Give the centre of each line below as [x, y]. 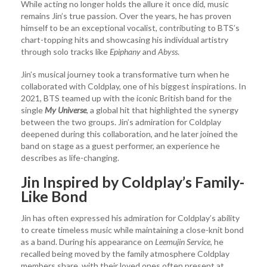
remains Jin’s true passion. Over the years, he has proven [126, 15]
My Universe [66, 110]
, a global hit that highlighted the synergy [162, 110]
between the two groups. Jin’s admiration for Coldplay [121, 122]
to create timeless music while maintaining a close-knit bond [132, 229]
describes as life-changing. [70, 157]
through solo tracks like [65, 51]
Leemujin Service [183, 241]
